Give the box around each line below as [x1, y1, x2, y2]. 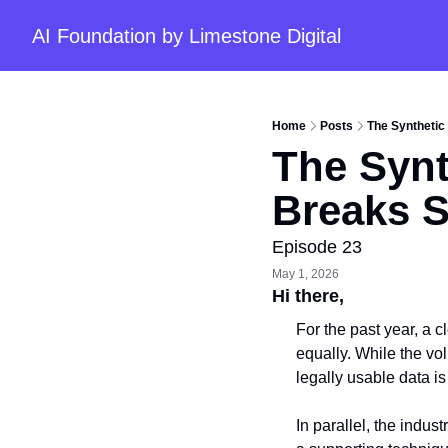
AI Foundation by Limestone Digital [32, 24, 341, 47]
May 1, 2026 [272, 266, 339, 281]
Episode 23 [272, 237, 362, 257]
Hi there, [272, 286, 349, 306]
